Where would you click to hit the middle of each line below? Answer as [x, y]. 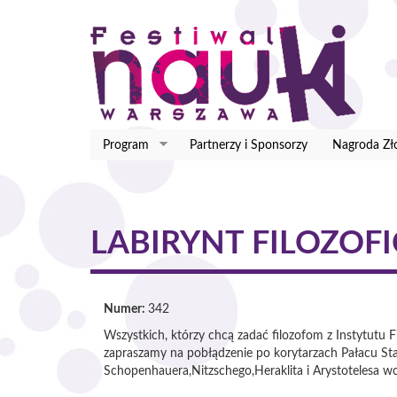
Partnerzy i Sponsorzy [248, 145]
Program [126, 145]
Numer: [126, 309]
